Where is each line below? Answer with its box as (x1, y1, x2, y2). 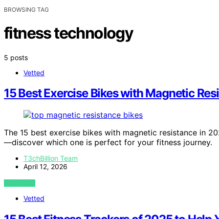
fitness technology (4, 23, 133, 43)
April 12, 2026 (23, 162, 67, 171)
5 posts (4, 53, 28, 62)
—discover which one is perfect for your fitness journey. (4, 137, 212, 148)
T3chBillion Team (23, 154, 78, 163)
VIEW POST (4, 179, 36, 187)
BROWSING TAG (4, 5, 49, 13)
